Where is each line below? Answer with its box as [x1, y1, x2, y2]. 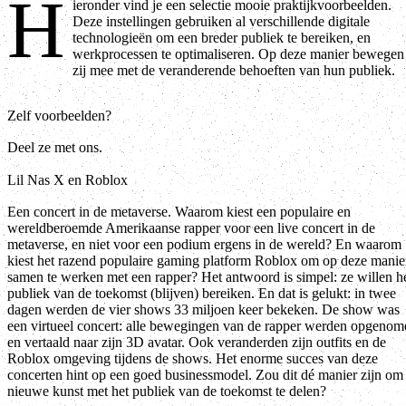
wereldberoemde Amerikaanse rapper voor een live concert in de [7, 219, 375, 236]
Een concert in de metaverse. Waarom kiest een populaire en [7, 203, 351, 219]
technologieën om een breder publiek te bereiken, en [72, 30, 371, 46]
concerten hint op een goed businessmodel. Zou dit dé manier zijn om [7, 366, 403, 382]
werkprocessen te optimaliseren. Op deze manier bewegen [72, 46, 404, 63]
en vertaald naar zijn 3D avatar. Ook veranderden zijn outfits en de [7, 333, 386, 350]
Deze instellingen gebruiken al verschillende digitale [72, 14, 370, 30]
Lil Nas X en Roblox [7, 171, 128, 188]
